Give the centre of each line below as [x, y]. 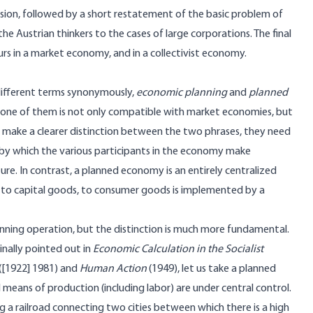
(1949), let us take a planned [211, 269]
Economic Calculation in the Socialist [178, 249]
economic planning [182, 93]
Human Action [113, 269]
